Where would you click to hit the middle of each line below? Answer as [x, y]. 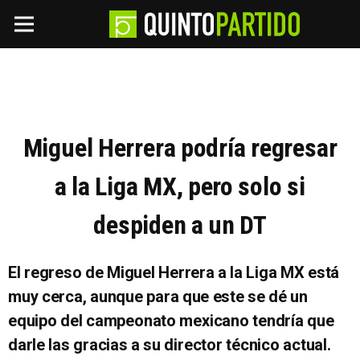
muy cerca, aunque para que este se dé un [158, 297]
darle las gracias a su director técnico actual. [170, 345]
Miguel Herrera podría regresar [180, 148]
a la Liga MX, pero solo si [180, 186]
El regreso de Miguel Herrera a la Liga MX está [174, 272]
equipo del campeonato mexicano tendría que [171, 321]
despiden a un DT [180, 225]
